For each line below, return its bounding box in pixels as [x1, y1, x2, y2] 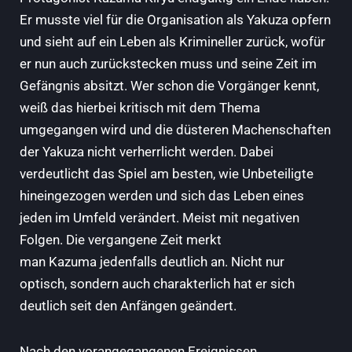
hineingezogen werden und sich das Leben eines [20, 187, 304, 203]
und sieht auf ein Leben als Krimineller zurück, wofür [20, 33, 325, 49]
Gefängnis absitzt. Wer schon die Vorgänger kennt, [20, 77, 319, 93]
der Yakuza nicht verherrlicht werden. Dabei [20, 143, 273, 159]
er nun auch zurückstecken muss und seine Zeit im [20, 55, 317, 71]
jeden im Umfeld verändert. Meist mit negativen [20, 209, 299, 225]
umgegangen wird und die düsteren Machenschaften [20, 121, 331, 137]
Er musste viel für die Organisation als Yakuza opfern [20, 11, 331, 27]
